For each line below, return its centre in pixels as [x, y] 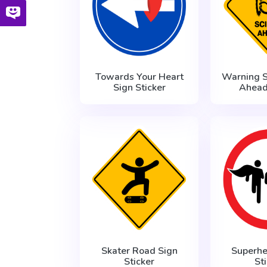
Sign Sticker [139, 87]
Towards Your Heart [139, 77]
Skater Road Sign [139, 251]
